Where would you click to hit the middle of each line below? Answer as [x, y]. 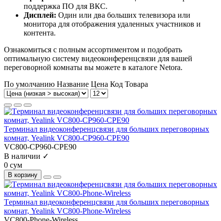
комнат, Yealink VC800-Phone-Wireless [67, 211]
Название [74, 84]
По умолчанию [29, 84]
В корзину [23, 175]
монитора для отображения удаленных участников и [112, 24]
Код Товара [129, 84]
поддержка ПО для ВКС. [66, 6]
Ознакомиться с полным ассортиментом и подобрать [93, 50]
